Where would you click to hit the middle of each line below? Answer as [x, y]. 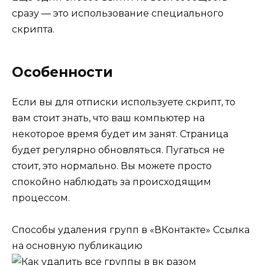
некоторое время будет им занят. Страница [120, 134]
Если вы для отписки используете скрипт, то [124, 102]
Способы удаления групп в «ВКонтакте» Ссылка [131, 230]
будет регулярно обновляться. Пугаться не [118, 150]
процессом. [41, 198]
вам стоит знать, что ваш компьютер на [108, 118]
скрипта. [33, 29]
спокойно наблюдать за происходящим [112, 182]
